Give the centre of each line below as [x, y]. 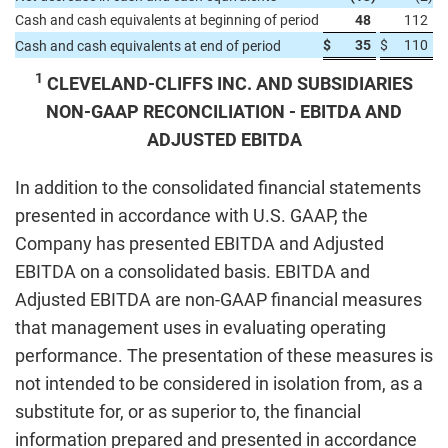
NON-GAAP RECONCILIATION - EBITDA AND [224, 111]
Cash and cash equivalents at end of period [148, 46]
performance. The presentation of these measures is [224, 355]
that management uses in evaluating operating [200, 327]
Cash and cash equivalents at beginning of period [167, 20]
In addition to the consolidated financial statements [218, 187]
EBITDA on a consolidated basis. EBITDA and [192, 271]
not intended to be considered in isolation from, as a [219, 383]
